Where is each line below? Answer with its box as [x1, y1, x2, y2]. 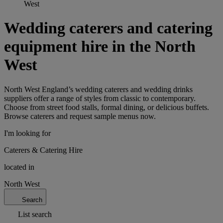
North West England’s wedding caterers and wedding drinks [4, 85, 193, 94]
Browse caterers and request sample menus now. [4, 111, 156, 120]
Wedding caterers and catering [4, 19, 213, 37]
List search [18, 210, 52, 219]
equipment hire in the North [4, 37, 196, 56]
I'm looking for [4, 128, 51, 137]
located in [4, 162, 34, 171]
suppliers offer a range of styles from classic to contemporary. [4, 94, 196, 103]
